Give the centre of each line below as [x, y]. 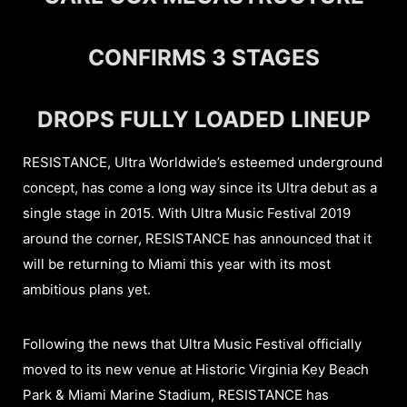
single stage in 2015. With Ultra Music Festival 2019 [187, 213]
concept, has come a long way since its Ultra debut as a [200, 187]
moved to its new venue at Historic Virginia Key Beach [196, 369]
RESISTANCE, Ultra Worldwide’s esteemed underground [203, 162]
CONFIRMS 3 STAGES [203, 57]
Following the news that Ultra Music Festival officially [192, 343]
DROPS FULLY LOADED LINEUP [203, 119]
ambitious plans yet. [87, 289]
